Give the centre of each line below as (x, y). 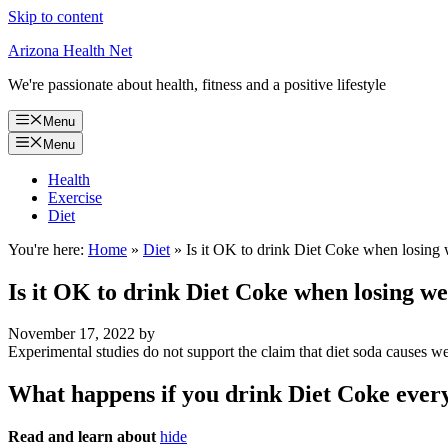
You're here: (46, 249)
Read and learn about (82, 437)
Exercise (75, 197)
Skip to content (55, 16)
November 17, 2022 (71, 334)
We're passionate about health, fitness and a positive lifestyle (197, 84)
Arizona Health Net (70, 50)
